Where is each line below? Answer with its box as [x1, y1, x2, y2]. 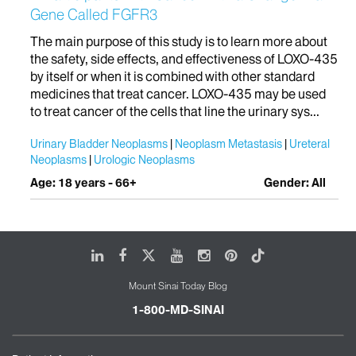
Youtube [182, 245, 234, 264]
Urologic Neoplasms [94, 152, 195, 167]
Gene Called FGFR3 [30, 5, 157, 24]
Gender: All [264, 175, 327, 190]
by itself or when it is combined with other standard [30, 68, 315, 84]
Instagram [209, 245, 273, 264]
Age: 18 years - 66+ [30, 175, 137, 190]
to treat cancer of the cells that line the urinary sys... [30, 103, 319, 119]
